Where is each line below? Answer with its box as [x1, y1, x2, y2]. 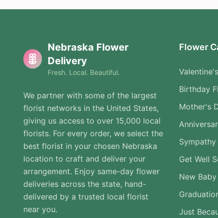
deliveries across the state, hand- [23, 179, 146, 189]
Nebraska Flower [47, 41, 128, 54]
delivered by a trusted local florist [23, 192, 148, 202]
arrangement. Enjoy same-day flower [23, 166, 160, 177]
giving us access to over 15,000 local [23, 116, 161, 126]
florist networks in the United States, [23, 103, 159, 113]
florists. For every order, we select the [23, 128, 163, 139]
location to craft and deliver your [23, 154, 145, 164]
